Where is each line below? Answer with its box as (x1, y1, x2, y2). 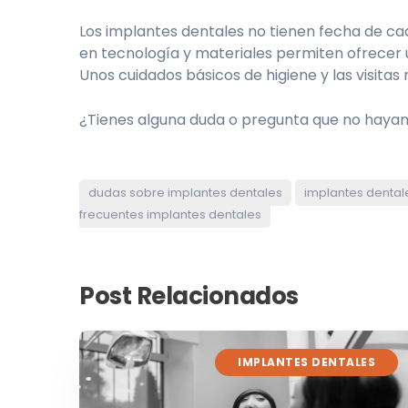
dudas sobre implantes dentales (88, 184, 282, 202)
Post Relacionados (79, 280, 299, 313)
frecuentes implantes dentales (79, 206, 261, 224)
